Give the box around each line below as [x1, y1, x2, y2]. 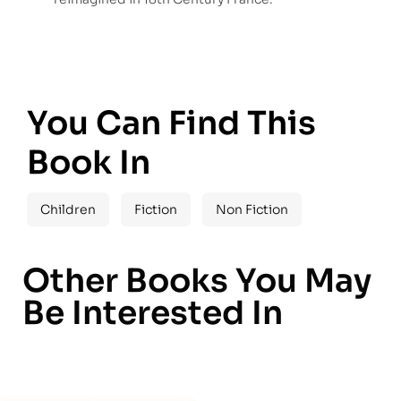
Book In [27, 141, 150, 183]
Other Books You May [22, 260, 371, 302]
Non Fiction [216, 201, 288, 218]
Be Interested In [22, 293, 283, 334]
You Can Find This [27, 102, 316, 143]
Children [40, 201, 96, 218]
